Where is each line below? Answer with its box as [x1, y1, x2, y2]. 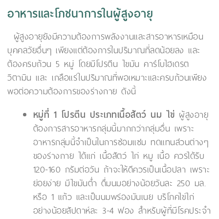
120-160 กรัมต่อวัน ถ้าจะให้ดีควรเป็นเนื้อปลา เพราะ [33, 162, 210, 178]
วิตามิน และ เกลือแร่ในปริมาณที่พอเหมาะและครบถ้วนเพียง [7, 70, 207, 86]
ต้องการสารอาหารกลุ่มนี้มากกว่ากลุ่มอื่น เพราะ [33, 121, 195, 137]
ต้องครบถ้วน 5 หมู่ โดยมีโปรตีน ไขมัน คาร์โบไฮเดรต [7, 56, 189, 72]
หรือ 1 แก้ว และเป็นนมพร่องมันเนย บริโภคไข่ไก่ [33, 189, 195, 205]
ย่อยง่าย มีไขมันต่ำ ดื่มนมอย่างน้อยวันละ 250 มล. [33, 175, 206, 192]
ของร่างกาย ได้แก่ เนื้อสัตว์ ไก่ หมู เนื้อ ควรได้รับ [33, 148, 205, 164]
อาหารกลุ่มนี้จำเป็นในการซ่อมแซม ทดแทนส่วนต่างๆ [33, 134, 209, 151]
